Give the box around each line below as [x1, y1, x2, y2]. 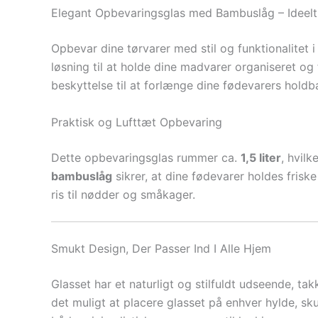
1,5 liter [241, 150, 281, 165]
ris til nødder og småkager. [51, 187, 195, 202]
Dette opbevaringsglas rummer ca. [51, 150, 241, 165]
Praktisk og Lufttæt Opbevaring [51, 114, 222, 129]
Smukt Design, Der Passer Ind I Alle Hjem [51, 241, 271, 256]
